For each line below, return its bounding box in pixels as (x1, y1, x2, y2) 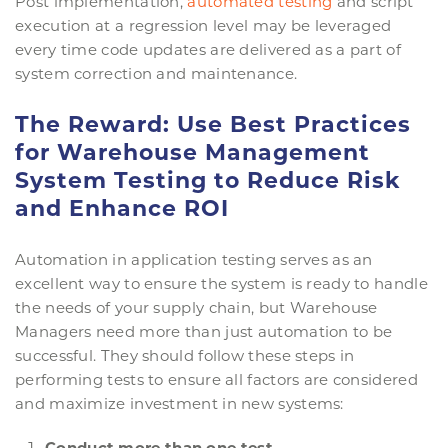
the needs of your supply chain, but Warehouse (15, 298, 378, 318)
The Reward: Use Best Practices (15, 111, 411, 139)
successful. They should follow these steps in (15, 346, 355, 366)
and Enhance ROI (15, 195, 229, 223)
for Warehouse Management (15, 139, 370, 167)
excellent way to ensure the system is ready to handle (15, 274, 428, 294)
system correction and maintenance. (15, 64, 298, 84)
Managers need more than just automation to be (15, 322, 393, 342)
